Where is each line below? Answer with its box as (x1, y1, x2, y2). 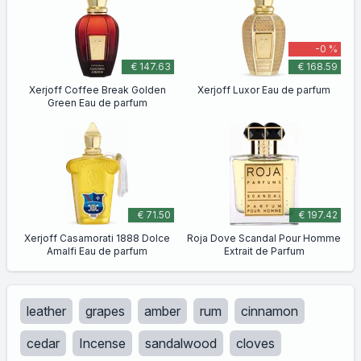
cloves (236, 335, 275, 351)
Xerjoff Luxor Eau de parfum (197, 84, 330, 96)
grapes (85, 303, 125, 319)
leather (27, 303, 66, 319)
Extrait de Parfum (223, 245, 305, 257)
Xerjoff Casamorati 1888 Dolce (24, 232, 170, 244)
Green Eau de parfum (47, 97, 147, 109)
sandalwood (145, 335, 217, 351)
